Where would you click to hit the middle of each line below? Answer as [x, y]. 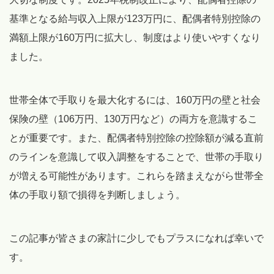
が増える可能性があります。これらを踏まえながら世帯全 [136, 176]
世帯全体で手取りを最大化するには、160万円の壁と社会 [135, 100]
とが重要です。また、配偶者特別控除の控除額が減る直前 [136, 138]
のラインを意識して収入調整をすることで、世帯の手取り [136, 157]
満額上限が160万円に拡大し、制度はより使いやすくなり [135, 37]
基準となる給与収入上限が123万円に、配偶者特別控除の [135, 18]
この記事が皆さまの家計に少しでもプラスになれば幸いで [136, 238]
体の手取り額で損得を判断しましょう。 [97, 194]
